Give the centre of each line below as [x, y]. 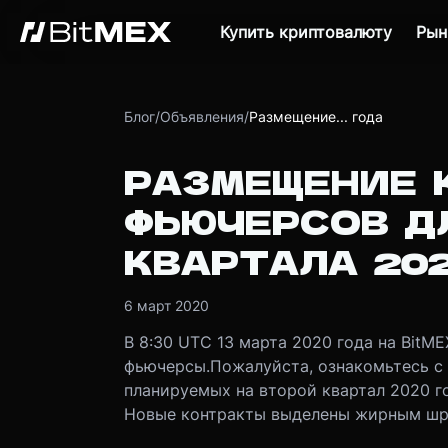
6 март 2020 [166, 305]
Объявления [201, 116]
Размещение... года [315, 116]
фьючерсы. [166, 366]
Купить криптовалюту [306, 32]
